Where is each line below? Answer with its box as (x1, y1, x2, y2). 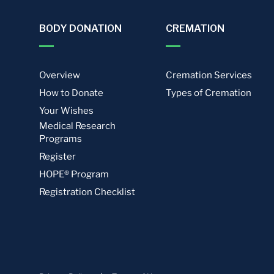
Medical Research (39, 120, 116, 131)
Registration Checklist (39, 187, 135, 198)
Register (39, 151, 76, 162)
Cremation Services (165, 70, 252, 81)
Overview (39, 70, 80, 81)
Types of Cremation (165, 87, 251, 98)
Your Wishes (39, 105, 94, 116)
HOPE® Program (39, 169, 109, 180)
